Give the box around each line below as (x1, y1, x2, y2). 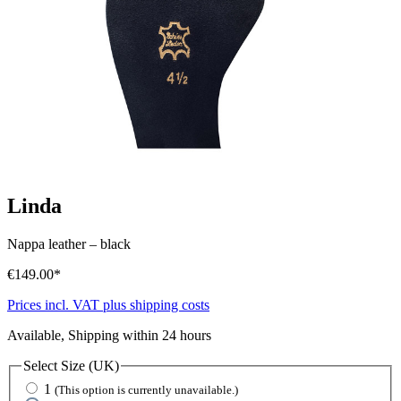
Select (23, 358, 61, 373)
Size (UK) (61, 358, 119, 373)
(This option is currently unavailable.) (55, 382, 238, 397)
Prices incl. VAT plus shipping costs (7, 297, 209, 312)
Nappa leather (7, 236, 86, 252)
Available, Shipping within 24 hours (7, 328, 211, 343)
